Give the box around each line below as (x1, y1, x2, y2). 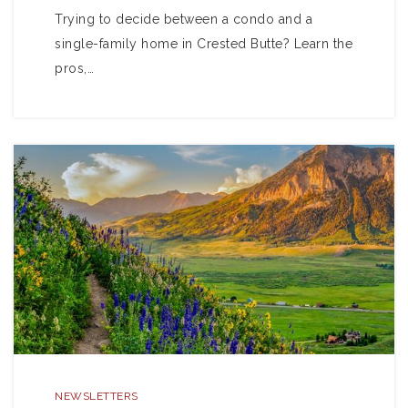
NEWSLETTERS (55, 390, 138, 403)
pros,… (55, 61, 94, 76)
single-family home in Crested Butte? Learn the (55, 36, 352, 51)
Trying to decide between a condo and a (55, 12, 312, 26)
